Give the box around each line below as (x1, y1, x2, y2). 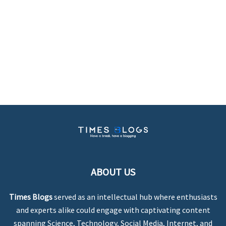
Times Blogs (9, 192, 52, 202)
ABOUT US (91, 165, 135, 178)
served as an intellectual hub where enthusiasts (52, 192, 217, 202)
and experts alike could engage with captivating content (16, 205, 210, 215)
